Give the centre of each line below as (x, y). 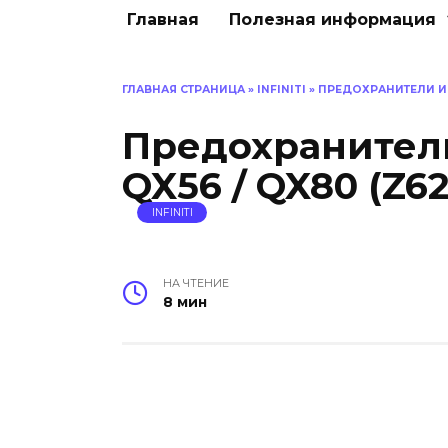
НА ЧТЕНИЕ (195, 283)
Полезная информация (332, 19)
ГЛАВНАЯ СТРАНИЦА (183, 89)
